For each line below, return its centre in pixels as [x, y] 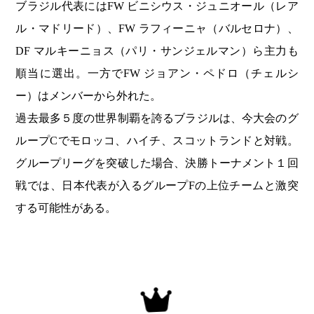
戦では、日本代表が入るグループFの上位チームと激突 [157, 186]
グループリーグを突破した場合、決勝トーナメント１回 [157, 163]
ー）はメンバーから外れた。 [89, 96]
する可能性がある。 [66, 208]
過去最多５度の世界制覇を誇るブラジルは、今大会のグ [157, 118]
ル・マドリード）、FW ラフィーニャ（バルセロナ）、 [157, 29]
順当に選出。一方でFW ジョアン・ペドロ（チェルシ [157, 74]
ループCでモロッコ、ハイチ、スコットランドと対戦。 [157, 141]
